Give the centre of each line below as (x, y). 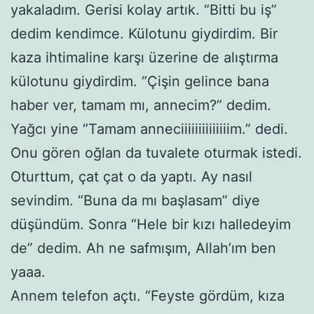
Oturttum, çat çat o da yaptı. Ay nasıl (131, 176)
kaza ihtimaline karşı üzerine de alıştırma (144, 57)
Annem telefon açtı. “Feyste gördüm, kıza (148, 295)
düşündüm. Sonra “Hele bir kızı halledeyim (151, 224)
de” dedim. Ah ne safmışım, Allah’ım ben (143, 248)
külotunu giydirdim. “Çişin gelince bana (140, 81)
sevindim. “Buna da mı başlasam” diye (135, 200)
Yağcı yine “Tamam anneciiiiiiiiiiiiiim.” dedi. (149, 129)
